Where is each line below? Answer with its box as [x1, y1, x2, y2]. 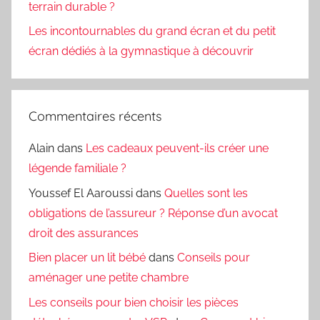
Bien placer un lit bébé [29, 251, 146, 265]
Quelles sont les [164, 186, 248, 200]
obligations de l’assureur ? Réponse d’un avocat [29, 206, 278, 220]
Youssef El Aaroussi [29, 186, 133, 200]
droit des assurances [29, 226, 139, 240]
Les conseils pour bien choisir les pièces [29, 295, 239, 309]
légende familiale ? [29, 161, 126, 176]
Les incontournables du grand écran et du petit [29, 24, 276, 39]
